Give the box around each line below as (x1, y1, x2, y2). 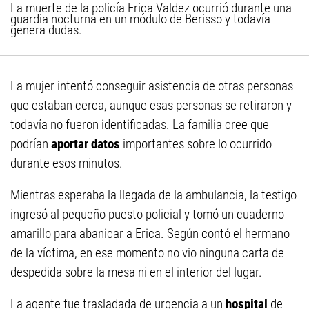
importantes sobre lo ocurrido (123, 136, 272, 152)
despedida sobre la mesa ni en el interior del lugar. (10, 264, 262, 281)
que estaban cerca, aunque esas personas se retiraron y (10, 97, 292, 114)
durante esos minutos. (10, 155, 123, 172)
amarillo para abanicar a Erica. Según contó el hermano (10, 226, 290, 242)
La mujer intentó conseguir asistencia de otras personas (10, 78, 293, 94)
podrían (10, 136, 51, 152)
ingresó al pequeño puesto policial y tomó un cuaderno (10, 206, 284, 223)
